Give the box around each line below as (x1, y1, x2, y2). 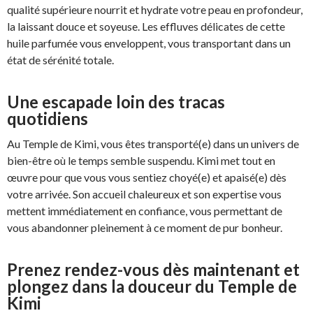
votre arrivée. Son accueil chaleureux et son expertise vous (7, 187, 282, 201)
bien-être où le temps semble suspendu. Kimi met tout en (7, 154, 275, 167)
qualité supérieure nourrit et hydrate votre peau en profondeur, (7, 3, 303, 16)
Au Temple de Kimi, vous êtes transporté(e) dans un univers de (7, 137, 299, 150)
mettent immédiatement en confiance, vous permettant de (7, 204, 282, 217)
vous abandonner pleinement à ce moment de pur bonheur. (7, 221, 282, 234)
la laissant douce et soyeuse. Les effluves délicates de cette (7, 20, 285, 33)
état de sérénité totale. (7, 53, 114, 66)
